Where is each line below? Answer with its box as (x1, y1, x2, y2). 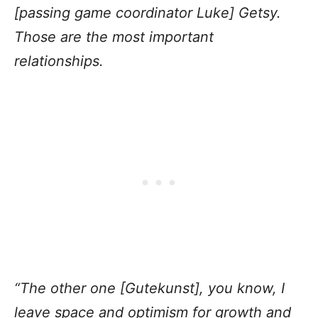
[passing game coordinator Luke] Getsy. (14, 4, 281, 21)
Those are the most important (14, 28, 214, 45)
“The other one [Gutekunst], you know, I (14, 279, 285, 297)
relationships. (14, 52, 104, 70)
